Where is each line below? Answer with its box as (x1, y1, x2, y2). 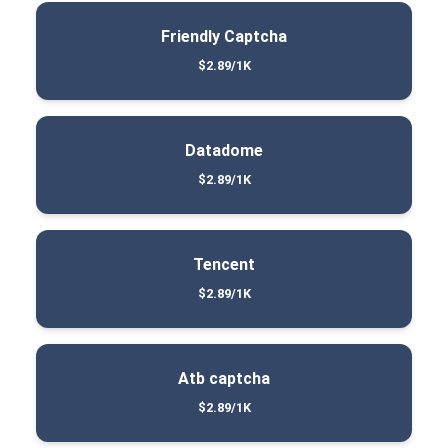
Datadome (185, 140, 263, 160)
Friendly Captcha (161, 26, 287, 46)
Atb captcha (178, 368, 270, 388)
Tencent (193, 254, 255, 274)
